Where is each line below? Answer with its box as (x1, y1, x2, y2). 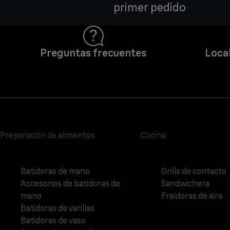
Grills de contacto (161, 166, 226, 177)
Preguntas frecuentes (40, 46, 146, 60)
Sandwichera (161, 178, 209, 189)
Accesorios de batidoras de (21, 178, 120, 189)
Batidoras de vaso (21, 215, 86, 226)
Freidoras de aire (161, 190, 223, 201)
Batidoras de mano (21, 166, 90, 177)
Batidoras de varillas (21, 203, 94, 214)
